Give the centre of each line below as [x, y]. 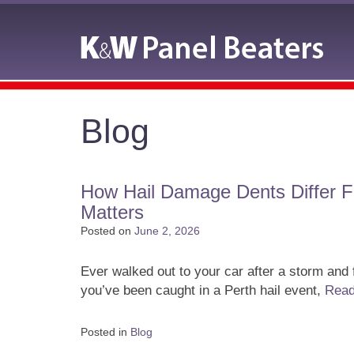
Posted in [105, 332]
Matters [112, 212]
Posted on [106, 231]
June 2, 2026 [167, 231]
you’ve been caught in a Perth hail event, [203, 290]
